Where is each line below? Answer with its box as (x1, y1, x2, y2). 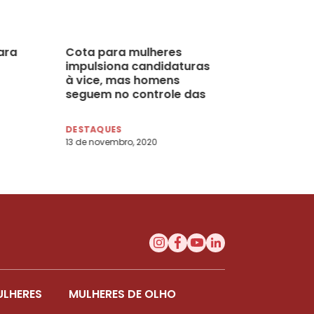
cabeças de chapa (65, 100, 174, 116)
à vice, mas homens (65, 71, 180, 88)
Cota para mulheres (65, 43, 182, 60)
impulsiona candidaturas (65, 57, 210, 74)
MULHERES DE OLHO (69, 285, 176, 302)
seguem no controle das (65, 86, 206, 102)
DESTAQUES (65, 123, 123, 135)
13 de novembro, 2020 (65, 135, 158, 148)
